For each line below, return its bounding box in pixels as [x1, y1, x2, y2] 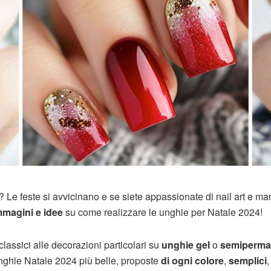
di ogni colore [161, 253, 224, 268]
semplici [226, 253, 267, 268]
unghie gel [159, 238, 210, 252]
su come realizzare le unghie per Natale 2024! [63, 205, 263, 220]
